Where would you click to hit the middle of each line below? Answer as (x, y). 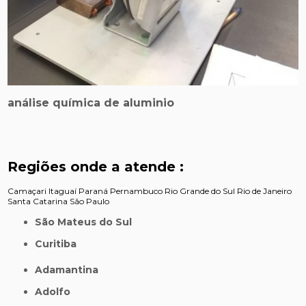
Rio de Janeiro (265, 191)
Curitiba (60, 244)
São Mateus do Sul (87, 222)
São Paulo (90, 201)
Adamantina (71, 269)
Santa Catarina (38, 201)
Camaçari (27, 191)
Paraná (94, 191)
